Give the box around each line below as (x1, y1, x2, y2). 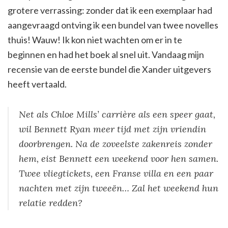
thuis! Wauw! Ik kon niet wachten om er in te (8, 34, 182, 46)
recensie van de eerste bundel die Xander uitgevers (8, 64, 211, 75)
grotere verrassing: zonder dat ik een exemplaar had (8, 5, 212, 16)
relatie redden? (19, 197, 82, 209)
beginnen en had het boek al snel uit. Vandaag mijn (8, 49, 204, 61)
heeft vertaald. (8, 78, 67, 90)
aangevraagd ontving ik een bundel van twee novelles (8, 19, 218, 31)
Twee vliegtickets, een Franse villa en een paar (19, 167, 213, 180)
